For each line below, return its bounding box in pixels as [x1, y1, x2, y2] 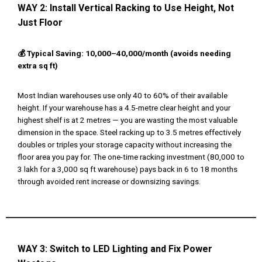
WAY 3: [18, 243, 50, 255]
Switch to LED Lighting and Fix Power [50, 243, 212, 255]
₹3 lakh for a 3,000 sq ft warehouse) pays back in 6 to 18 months [18, 164, 237, 174]
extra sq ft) [18, 61, 58, 71]
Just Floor [18, 17, 63, 29]
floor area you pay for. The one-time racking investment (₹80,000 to [18, 152, 244, 162]
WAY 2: [18, 2, 50, 14]
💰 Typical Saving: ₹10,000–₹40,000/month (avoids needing [18, 49, 231, 58]
